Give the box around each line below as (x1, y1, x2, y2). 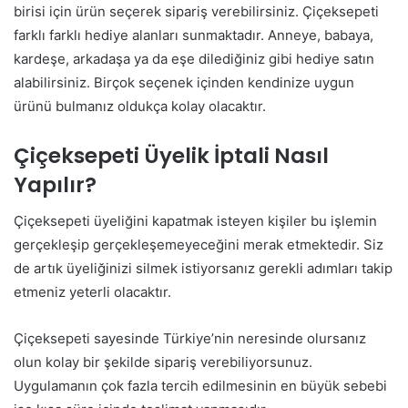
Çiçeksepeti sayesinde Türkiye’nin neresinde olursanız (14, 330, 366, 348)
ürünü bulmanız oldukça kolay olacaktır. (14, 97, 266, 115)
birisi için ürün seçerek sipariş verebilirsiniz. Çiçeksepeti (14, 2, 379, 20)
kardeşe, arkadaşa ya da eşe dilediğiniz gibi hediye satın (14, 49, 374, 67)
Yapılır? (14, 169, 97, 199)
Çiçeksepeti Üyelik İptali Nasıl (14, 140, 329, 170)
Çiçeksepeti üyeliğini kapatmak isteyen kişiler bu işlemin (14, 212, 377, 230)
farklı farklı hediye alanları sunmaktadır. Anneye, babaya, (14, 25, 373, 44)
